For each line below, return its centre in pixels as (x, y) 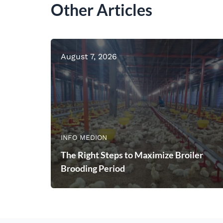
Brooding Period (93, 168)
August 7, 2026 (89, 56)
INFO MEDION (84, 137)
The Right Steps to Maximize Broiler (132, 155)
